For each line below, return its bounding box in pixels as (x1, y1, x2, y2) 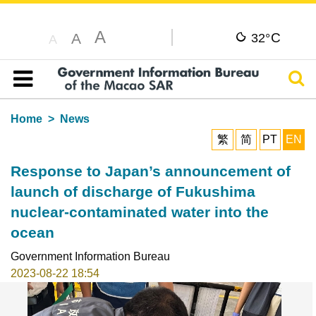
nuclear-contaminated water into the (10, 203, 269, 220)
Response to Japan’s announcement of (10, 162, 291, 179)
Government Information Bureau (10, 250, 170, 262)
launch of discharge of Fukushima (10, 183, 255, 200)
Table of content (20, 89, 99, 102)
